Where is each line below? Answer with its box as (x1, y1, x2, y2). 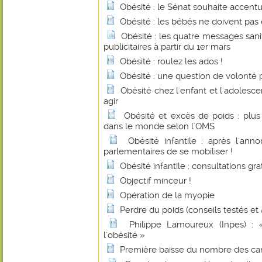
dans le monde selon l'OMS (104, 121, 215, 132)
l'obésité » (104, 230, 145, 240)
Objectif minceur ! (120, 175, 191, 186)
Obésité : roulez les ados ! (120, 56, 223, 67)
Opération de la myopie (120, 190, 215, 201)
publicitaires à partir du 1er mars (104, 42, 230, 52)
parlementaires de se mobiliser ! (104, 146, 233, 157)
